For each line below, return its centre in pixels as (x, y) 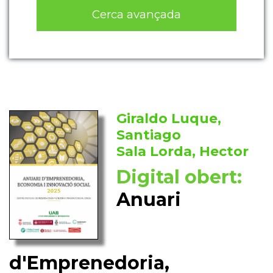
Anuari (149, 200)
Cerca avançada (136, 14)
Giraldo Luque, (169, 119)
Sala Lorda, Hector (183, 152)
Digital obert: (179, 177)
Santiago (149, 135)
